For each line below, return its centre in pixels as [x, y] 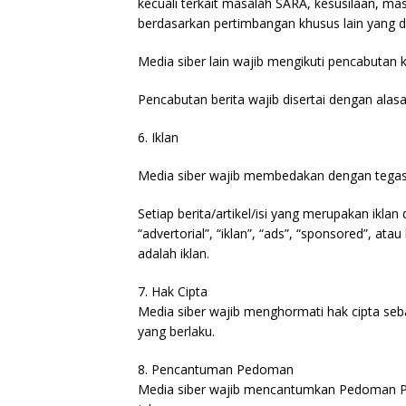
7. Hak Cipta [173, 292]
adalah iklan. [174, 254]
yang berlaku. [176, 332]
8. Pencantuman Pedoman [216, 370]
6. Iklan [158, 138]
